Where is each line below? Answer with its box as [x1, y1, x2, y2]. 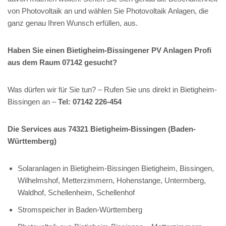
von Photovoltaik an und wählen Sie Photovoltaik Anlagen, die [8, 6, 208, 15]
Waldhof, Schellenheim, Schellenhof [18, 188, 135, 197]
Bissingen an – [8, 97, 58, 106]
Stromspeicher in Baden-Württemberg [18, 205, 142, 214]
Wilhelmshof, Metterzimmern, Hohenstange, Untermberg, [18, 176, 206, 185]
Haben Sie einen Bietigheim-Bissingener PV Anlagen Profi [8, 45, 211, 54]
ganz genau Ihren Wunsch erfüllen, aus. [8, 18, 138, 27]
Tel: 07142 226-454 [58, 97, 122, 106]
